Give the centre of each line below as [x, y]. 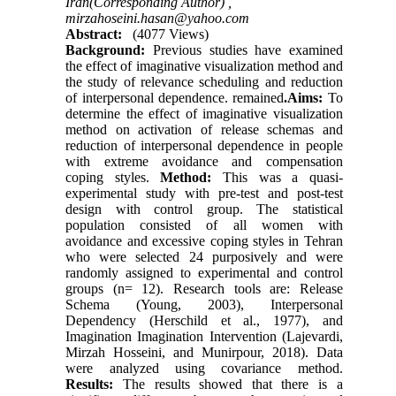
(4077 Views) [171, 34]
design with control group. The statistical [204, 209]
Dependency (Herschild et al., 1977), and [204, 320]
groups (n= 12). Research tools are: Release [204, 288]
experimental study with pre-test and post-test [204, 193]
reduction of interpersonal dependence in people [204, 145]
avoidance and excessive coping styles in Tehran [204, 240]
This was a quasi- [277, 177]
